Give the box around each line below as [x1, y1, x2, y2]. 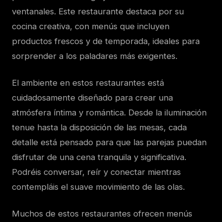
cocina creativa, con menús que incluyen [12, 21, 169, 31]
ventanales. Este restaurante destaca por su [12, 6, 184, 16]
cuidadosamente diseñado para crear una [12, 93, 173, 103]
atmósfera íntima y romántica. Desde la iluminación [12, 108, 207, 117]
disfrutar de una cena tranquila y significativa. [12, 152, 186, 162]
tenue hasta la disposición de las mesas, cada [12, 122, 187, 132]
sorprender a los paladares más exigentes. [12, 51, 177, 61]
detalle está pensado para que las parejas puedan [12, 137, 207, 147]
